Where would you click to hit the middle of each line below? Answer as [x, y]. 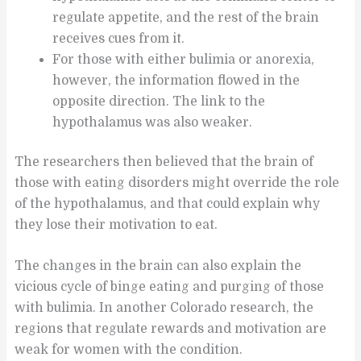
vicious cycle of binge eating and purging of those [170, 287]
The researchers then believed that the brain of [164, 162]
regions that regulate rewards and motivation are [171, 329]
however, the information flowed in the [176, 81]
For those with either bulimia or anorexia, [183, 60]
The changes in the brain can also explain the [158, 266]
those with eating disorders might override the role [177, 183]
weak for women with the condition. [129, 350]
